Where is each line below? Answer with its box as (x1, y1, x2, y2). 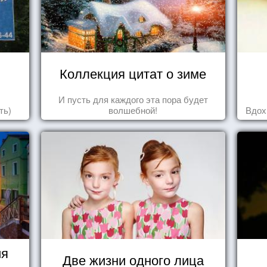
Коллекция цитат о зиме (60, 64, 207, 82)
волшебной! (108, 104, 158, 116)
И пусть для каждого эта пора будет (58, 93, 208, 105)
